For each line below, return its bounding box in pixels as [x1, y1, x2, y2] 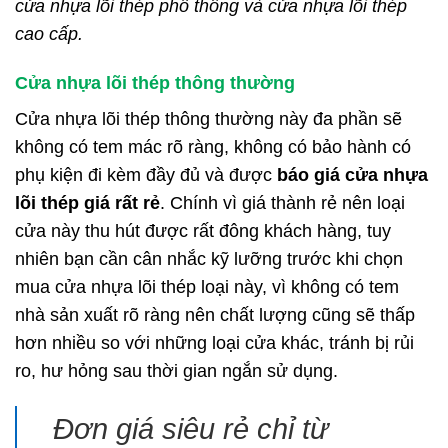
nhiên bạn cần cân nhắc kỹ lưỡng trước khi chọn [15, 249, 403, 270]
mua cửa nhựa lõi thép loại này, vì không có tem [15, 277, 399, 298]
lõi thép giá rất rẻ [15, 193, 160, 214]
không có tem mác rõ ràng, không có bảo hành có [15, 137, 411, 158]
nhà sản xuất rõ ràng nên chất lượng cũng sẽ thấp [15, 305, 415, 326]
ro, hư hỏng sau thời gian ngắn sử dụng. [15, 361, 338, 382]
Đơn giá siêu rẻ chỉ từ [53, 412, 328, 445]
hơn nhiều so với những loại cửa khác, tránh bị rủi [15, 333, 414, 354]
